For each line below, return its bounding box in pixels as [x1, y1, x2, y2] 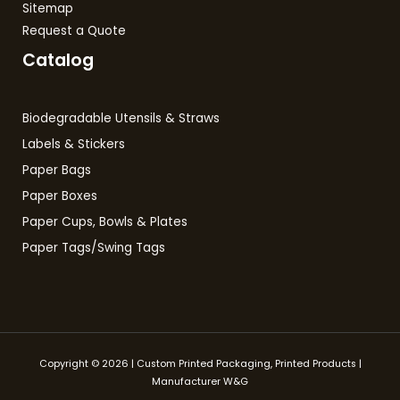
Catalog [22, 48, 94, 73]
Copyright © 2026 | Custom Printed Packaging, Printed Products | [38, 356, 362, 371]
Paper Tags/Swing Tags [22, 238, 165, 256]
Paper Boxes [22, 187, 97, 204]
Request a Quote [22, 22, 126, 40]
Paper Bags [22, 161, 91, 179]
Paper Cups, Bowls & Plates [22, 212, 187, 230]
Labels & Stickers [22, 135, 125, 153]
